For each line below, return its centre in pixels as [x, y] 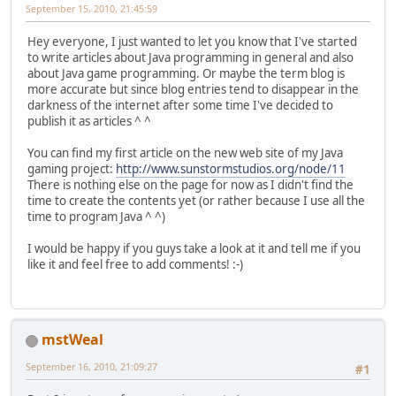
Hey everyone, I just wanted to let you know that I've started [192, 41]
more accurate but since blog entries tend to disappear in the [193, 89]
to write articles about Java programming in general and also [190, 57]
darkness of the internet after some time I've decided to [180, 105]
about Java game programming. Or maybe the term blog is [186, 73]
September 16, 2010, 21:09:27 [91, 367]
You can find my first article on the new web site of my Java [185, 152]
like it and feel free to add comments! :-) [135, 264]
